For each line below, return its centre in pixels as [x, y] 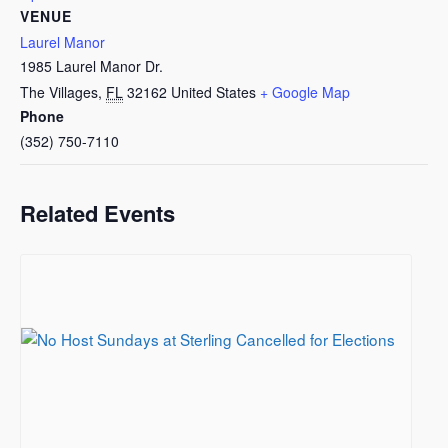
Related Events [97, 212]
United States [213, 91]
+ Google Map [305, 91]
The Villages [59, 91]
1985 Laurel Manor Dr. [91, 65]
